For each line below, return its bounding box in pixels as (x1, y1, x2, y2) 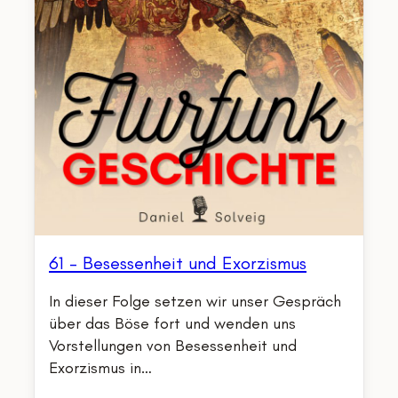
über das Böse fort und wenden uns (49, 313, 296, 333)
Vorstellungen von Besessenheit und (49, 335, 297, 355)
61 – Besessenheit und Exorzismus (49, 251, 306, 274)
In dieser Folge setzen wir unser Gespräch (49, 291, 341, 311)
